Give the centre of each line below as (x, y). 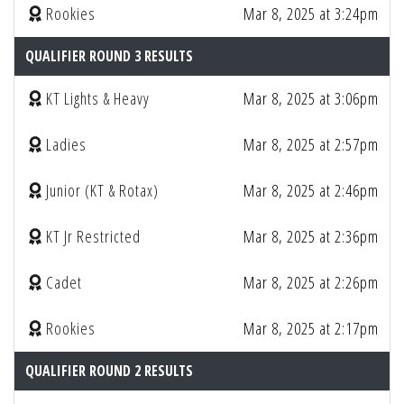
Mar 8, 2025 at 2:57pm (311, 144)
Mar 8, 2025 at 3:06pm (311, 98)
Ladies (66, 144)
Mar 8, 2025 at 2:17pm (311, 328)
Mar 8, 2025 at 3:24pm (311, 14)
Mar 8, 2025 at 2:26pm (311, 282)
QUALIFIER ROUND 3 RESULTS (109, 56)
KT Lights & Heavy (98, 98)
